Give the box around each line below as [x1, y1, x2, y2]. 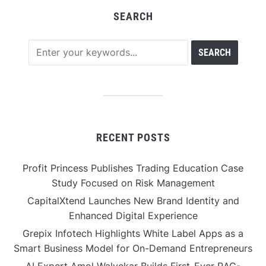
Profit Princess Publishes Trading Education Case [23, 161, 243, 174]
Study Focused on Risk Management [51, 176, 215, 189]
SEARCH [113, 9, 153, 23]
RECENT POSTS [96, 131, 170, 144]
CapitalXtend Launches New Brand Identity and [27, 194, 239, 207]
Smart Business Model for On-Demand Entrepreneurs [14, 242, 252, 254]
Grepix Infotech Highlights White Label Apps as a [23, 227, 243, 239]
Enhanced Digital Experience [68, 209, 198, 221]
